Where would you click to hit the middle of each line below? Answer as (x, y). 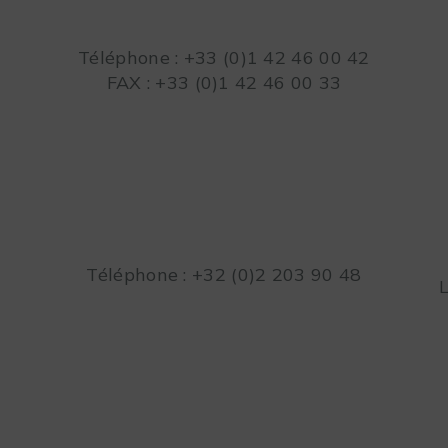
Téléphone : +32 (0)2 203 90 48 (224, 274)
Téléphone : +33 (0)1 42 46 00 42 (224, 58)
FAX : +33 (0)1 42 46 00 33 (224, 83)
